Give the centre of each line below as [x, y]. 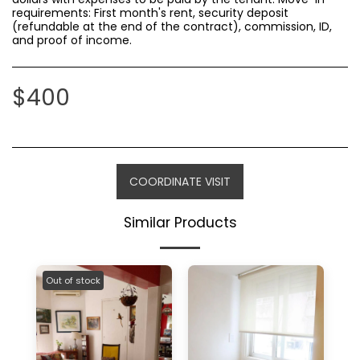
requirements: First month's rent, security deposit [150, 13]
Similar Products [180, 223]
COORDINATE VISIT [180, 181]
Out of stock [73, 280]
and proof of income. [72, 40]
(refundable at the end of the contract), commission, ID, [172, 27]
